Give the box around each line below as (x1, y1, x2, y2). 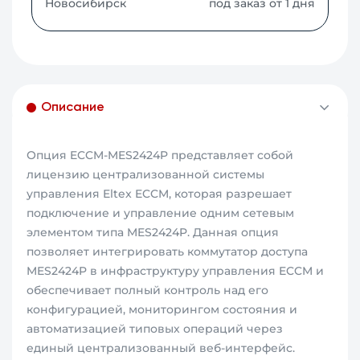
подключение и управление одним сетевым (27, 206, 295, 221)
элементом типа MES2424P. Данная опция (27, 225, 280, 240)
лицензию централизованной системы (27, 167, 265, 182)
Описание (41, 101, 105, 115)
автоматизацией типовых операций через (27, 321, 284, 337)
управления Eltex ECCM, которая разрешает (27, 186, 292, 202)
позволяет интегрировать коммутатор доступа (27, 244, 309, 260)
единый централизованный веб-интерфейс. (27, 341, 296, 356)
